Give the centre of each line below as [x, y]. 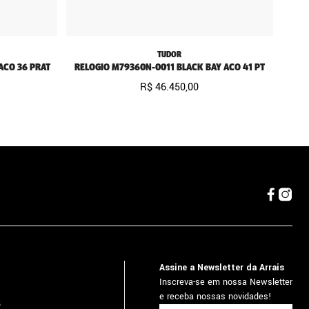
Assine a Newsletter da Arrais [222, 268]
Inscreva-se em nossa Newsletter [226, 282]
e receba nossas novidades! [216, 297]
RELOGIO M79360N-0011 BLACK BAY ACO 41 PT [169, 67]
